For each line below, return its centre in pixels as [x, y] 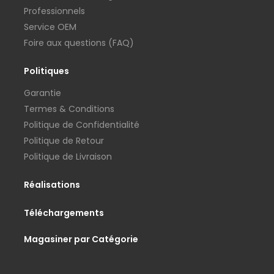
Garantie [43, 93]
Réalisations [52, 185]
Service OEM [50, 27]
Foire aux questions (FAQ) [79, 43]
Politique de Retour [64, 141]
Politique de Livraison [68, 157]
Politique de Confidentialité [82, 125]
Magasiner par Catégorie [81, 239]
